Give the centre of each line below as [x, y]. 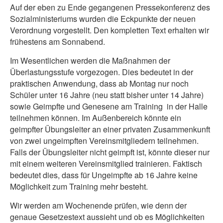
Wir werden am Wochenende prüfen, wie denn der [98, 205]
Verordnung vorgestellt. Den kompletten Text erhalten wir [110, 30]
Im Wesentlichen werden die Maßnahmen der [90, 60]
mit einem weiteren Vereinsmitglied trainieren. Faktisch [106, 164]
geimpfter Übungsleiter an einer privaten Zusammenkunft [110, 129]
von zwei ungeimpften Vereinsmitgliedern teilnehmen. [104, 141]
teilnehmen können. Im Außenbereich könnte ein [96, 118]
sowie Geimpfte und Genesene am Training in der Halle [109, 106]
